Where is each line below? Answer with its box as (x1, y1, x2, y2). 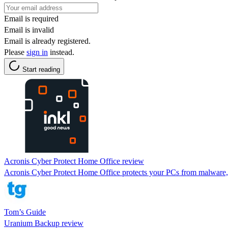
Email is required (4, 14, 59, 23)
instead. (48, 47, 74, 56)
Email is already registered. (4, 36, 91, 45)
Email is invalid (4, 25, 54, 34)
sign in (26, 47, 48, 56)
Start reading (22, 65, 60, 73)
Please (4, 47, 26, 56)
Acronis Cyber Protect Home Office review (4, 156, 144, 165)
